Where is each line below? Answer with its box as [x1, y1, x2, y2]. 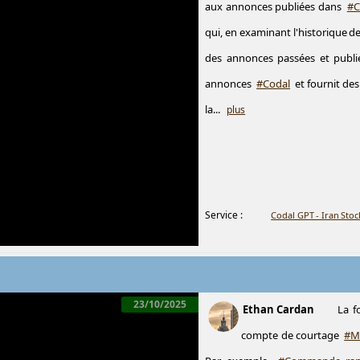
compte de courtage [241, 328, 342, 342]
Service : [205, 208, 243, 222]
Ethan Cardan [243, 302, 317, 317]
